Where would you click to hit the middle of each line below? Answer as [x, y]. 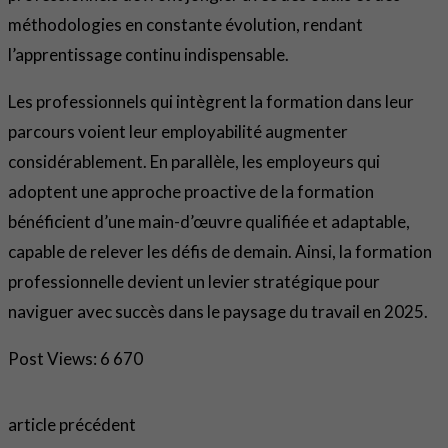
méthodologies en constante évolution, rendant [185, 25]
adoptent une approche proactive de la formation [191, 192]
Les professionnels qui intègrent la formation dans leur [211, 102]
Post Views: [52, 359]
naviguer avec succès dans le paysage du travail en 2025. [218, 312]
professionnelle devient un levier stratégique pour [194, 282]
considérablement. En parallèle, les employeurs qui [194, 162]
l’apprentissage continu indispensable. [148, 55]
